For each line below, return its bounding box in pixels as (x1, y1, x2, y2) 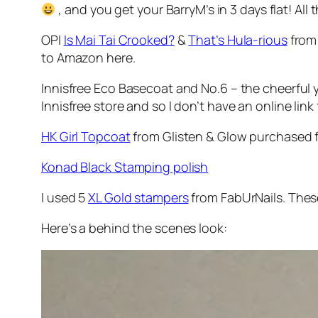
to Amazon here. (41, 49, 136, 67)
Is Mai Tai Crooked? (63, 31, 175, 49)
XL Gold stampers (88, 189, 189, 207)
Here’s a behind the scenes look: (41, 219, 227, 237)
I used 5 (41, 189, 89, 207)
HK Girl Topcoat (41, 128, 131, 146)
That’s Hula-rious (188, 31, 287, 49)
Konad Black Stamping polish (41, 158, 209, 176)
